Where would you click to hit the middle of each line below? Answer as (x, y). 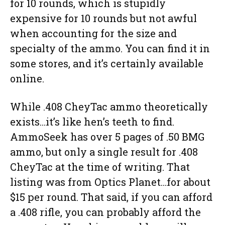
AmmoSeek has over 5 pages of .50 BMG (107, 136)
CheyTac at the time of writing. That (100, 166)
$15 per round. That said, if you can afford (111, 197)
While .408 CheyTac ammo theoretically (109, 106)
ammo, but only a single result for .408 (104, 151)
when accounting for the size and (93, 33)
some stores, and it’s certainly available (107, 63)
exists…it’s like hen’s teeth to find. (92, 121)
